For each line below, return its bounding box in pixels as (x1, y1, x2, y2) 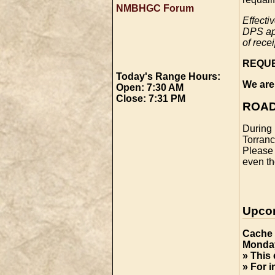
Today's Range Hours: (116, 71, 220, 82)
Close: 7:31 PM (116, 93, 185, 104)
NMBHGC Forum (116, 3, 194, 14)
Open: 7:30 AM (116, 82, 184, 93)
